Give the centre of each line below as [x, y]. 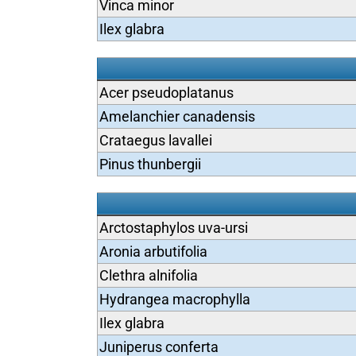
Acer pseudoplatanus [166, 93]
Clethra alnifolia [148, 275]
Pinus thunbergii [150, 164]
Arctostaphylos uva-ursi [173, 228]
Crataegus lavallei [155, 140]
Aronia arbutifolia [153, 252]
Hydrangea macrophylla [174, 299]
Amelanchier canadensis [177, 116]
